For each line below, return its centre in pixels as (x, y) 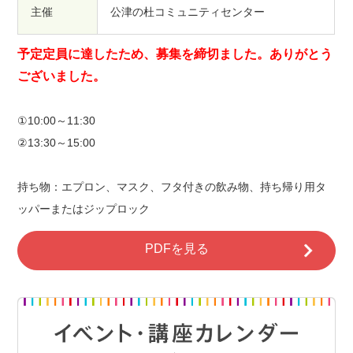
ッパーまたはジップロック (84, 209)
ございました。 (62, 76)
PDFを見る (176, 248)
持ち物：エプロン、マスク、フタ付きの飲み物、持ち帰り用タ (172, 187)
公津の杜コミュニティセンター (188, 12)
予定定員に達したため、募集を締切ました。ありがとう (175, 54)
